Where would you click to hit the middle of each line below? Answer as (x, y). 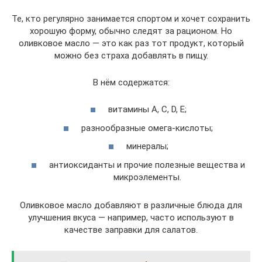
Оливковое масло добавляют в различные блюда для (131, 205)
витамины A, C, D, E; (147, 110)
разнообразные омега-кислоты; (147, 128)
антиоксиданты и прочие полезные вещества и (147, 165)
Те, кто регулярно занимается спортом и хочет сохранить (131, 18)
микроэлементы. (147, 177)
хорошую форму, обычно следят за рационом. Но (131, 31)
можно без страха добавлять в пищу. (131, 55)
